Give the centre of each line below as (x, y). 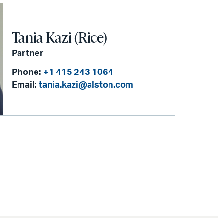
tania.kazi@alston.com (86, 85)
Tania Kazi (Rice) (60, 37)
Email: (24, 85)
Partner (28, 53)
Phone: (27, 72)
